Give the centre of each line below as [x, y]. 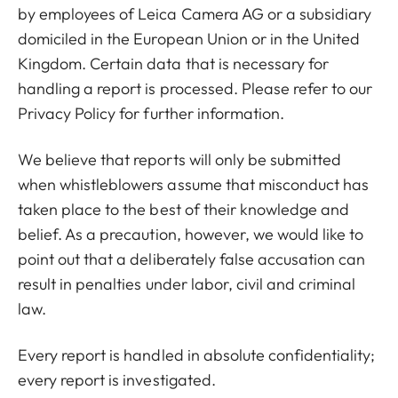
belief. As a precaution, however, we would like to [191, 235]
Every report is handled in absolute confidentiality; [197, 355]
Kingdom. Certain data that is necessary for [174, 64]
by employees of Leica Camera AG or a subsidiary [195, 14]
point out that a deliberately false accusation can [192, 259]
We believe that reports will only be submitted [180, 160]
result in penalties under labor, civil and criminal [187, 284]
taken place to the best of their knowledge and [184, 210]
